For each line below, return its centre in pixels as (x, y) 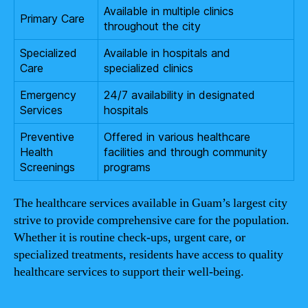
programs (127, 167)
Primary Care (52, 18)
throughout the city (152, 26)
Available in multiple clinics (169, 11)
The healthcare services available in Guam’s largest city (151, 203)
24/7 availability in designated (179, 95)
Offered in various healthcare (177, 136)
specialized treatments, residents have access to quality (148, 254)
